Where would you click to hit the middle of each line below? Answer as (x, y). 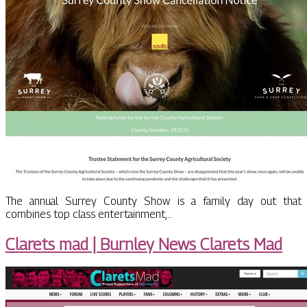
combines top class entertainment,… (89, 214)
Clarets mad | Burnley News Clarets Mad (144, 244)
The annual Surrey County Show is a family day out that (153, 201)
